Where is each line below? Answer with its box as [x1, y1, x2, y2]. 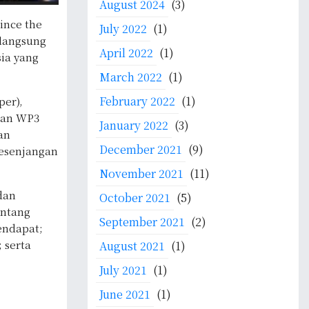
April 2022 [99, 45, 153, 61]
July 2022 [99, 21, 147, 37]
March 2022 [99, 69, 162, 85]
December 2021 [99, 141, 182, 157]
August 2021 [99, 238, 165, 254]
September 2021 [99, 214, 185, 230]
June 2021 [99, 286, 150, 302]
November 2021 [99, 166, 183, 181]
